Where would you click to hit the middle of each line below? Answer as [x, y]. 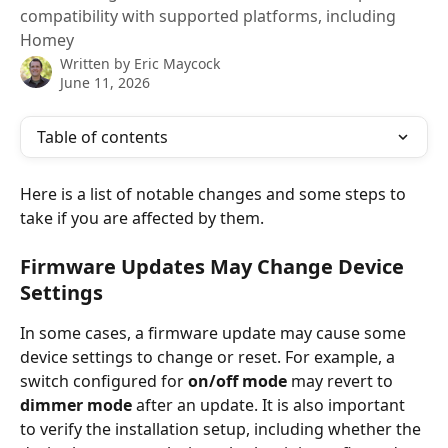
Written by [97, 63]
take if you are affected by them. [142, 218]
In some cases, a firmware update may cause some [215, 333]
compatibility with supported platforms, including [208, 16]
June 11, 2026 [105, 82]
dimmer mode [76, 405]
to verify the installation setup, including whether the [222, 429]
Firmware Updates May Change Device [214, 267]
